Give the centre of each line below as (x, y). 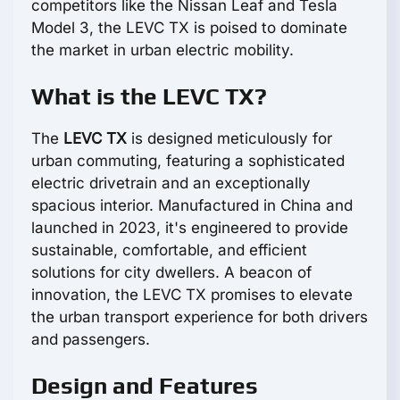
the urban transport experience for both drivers (200, 317)
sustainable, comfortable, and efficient (169, 250)
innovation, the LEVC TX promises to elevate (192, 295)
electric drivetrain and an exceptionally (171, 183)
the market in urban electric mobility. (162, 50)
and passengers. (91, 340)
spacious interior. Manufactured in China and (192, 206)
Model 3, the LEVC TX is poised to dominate (189, 28)
